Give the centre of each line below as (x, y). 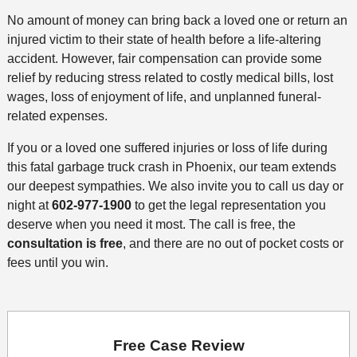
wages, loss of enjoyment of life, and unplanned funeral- (164, 97)
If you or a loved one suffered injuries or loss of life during (167, 148)
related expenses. (59, 116)
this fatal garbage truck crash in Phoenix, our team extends (171, 167)
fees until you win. (57, 263)
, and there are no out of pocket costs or (233, 244)
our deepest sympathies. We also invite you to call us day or (175, 186)
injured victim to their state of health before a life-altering (164, 40)
